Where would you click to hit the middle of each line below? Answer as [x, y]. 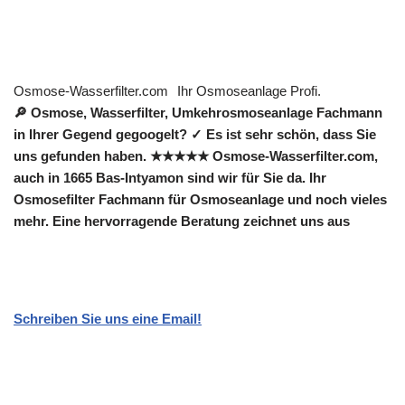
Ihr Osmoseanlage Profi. [249, 91]
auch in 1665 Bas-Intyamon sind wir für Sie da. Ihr [170, 178]
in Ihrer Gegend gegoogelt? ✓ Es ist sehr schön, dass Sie [195, 135]
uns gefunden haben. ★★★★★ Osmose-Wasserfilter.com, [196, 156]
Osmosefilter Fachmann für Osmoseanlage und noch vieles [200, 200]
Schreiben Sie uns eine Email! [108, 319]
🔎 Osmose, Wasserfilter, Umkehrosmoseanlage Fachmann [198, 113]
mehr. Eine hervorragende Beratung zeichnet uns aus [182, 221]
